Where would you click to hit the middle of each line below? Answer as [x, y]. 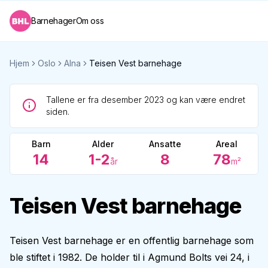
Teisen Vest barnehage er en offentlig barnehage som [132, 240]
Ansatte [165, 144]
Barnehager [54, 21]
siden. [58, 112]
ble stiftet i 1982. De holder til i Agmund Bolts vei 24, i [130, 257]
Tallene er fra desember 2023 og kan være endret [146, 100]
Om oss [90, 21]
